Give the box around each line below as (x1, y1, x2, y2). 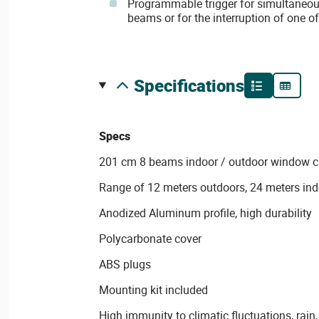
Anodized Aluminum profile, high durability (98, 205, 312, 221)
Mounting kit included (98, 282, 208, 298)
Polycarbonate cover (98, 231, 202, 246)
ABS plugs (98, 256, 151, 272)
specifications (144, 74, 244, 97)
